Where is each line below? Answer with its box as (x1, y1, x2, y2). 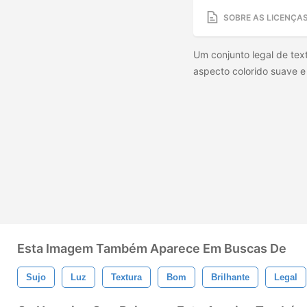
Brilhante (211, 272, 249, 282)
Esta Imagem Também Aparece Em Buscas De (17, 241, 286, 256)
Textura (111, 272, 142, 282)
